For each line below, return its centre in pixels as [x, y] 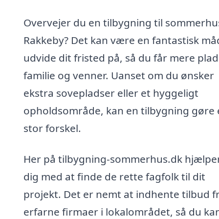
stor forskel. [52, 128]
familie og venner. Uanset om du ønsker [119, 75]
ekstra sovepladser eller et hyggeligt [111, 93]
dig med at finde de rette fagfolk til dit [114, 177]
